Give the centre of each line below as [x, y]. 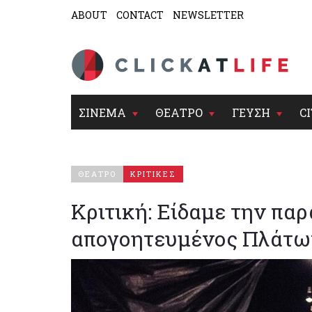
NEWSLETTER [208, 15]
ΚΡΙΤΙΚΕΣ [153, 174]
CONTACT [140, 15]
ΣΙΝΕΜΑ [102, 112]
